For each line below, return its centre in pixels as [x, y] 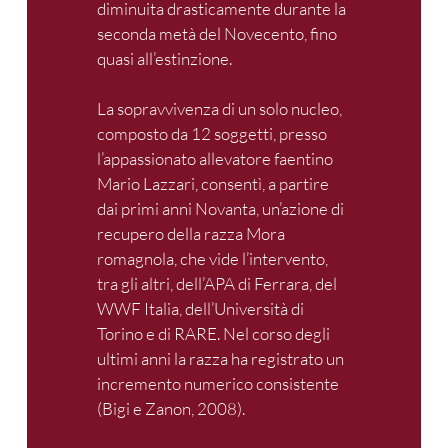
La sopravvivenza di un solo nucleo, [219, 109]
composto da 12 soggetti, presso [212, 134]
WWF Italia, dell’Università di [200, 309]
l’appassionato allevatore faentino [215, 159]
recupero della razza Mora [191, 234]
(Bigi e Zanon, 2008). [172, 409]
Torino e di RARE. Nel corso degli [213, 334]
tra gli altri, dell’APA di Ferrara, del [217, 284]
